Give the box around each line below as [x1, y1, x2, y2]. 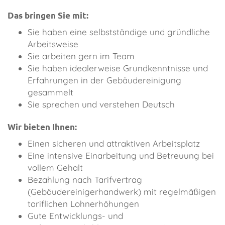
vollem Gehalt [28, 162, 83, 173]
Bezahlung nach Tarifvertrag [28, 174, 142, 185]
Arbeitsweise [28, 39, 78, 50]
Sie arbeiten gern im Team [28, 51, 135, 62]
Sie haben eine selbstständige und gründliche [28, 27, 210, 38]
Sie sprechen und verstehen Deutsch [28, 99, 175, 110]
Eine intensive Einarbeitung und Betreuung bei [28, 150, 214, 161]
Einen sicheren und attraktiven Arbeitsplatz [28, 138, 200, 149]
